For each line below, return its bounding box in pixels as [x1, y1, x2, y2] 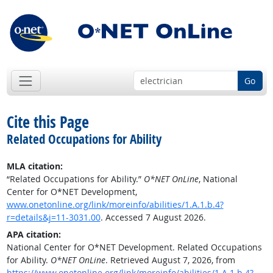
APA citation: [6, 229, 61, 241]
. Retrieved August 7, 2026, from [105, 254, 235, 266]
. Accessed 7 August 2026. [100, 211, 206, 224]
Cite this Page [6, 111, 89, 133]
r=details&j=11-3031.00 [6, 211, 101, 224]
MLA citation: [6, 160, 63, 172]
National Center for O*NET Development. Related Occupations [6, 241, 262, 253]
